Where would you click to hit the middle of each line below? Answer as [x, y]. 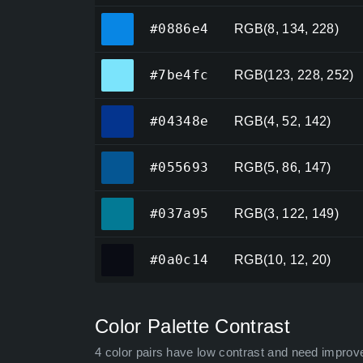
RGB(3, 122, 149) [287, 214]
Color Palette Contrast [193, 327]
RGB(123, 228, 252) [294, 75]
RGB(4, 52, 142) [283, 122]
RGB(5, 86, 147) [283, 168]
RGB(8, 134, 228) [287, 29]
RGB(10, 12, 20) [283, 260]
